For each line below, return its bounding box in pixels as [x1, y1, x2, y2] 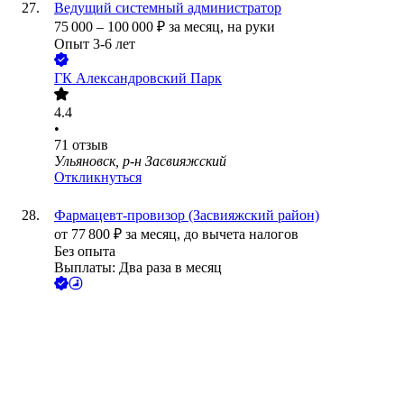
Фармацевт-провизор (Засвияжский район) [54, 207, 319, 224]
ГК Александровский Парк [54, 70, 222, 87]
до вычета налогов [184, 226, 298, 243]
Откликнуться [54, 170, 142, 186]
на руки [227, 19, 275, 35]
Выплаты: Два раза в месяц [54, 260, 222, 276]
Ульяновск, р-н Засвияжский [54, 153, 226, 170]
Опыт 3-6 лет [54, 36, 135, 52]
